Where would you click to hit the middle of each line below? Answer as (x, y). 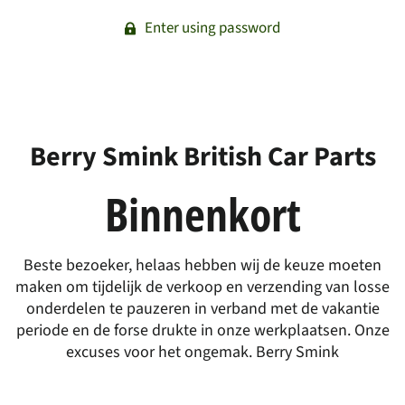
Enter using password (211, 28)
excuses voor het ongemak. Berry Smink (202, 352)
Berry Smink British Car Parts (202, 157)
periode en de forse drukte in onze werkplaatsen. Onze (202, 330)
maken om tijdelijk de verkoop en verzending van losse (202, 287)
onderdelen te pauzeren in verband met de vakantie (202, 308)
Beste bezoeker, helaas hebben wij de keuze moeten (202, 265)
